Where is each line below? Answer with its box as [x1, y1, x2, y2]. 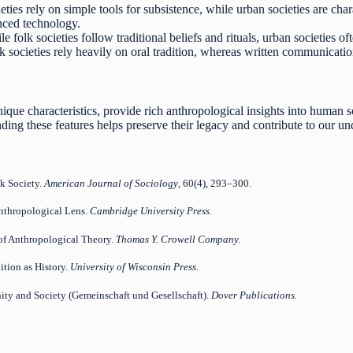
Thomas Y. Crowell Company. [116, 232, 241, 245]
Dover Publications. [211, 288, 298, 301]
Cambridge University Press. [90, 205, 213, 217]
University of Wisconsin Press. [70, 261, 199, 273]
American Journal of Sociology [44, 176, 179, 189]
